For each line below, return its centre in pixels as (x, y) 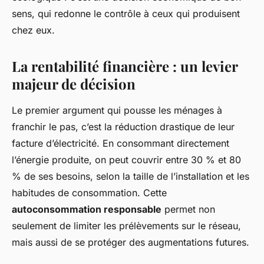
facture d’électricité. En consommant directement (121, 143)
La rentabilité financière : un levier (125, 66)
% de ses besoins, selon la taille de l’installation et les (131, 176)
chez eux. (33, 30)
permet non (188, 209)
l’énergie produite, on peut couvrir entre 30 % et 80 (126, 160)
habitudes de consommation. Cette (89, 193)
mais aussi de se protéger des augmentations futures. (131, 242)
